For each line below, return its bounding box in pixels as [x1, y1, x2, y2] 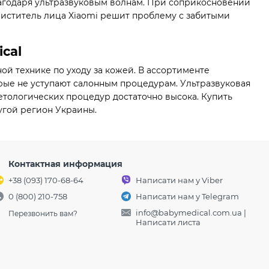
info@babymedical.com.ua [136, 208, 243, 218]
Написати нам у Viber [136, 175, 223, 186]
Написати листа [136, 217, 201, 228]
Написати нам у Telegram [136, 192, 240, 202]
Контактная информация [8, 159, 123, 170]
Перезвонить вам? [8, 208, 78, 218]
